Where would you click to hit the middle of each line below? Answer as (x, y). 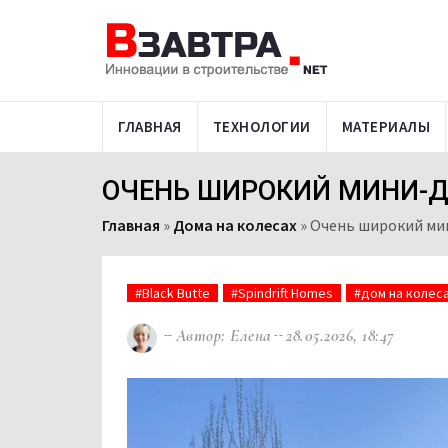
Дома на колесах (235, 225)
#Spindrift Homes (282, 293)
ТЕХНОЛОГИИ (261, 126)
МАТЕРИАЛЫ (385, 126)
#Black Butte (172, 293)
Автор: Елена (223, 336)
